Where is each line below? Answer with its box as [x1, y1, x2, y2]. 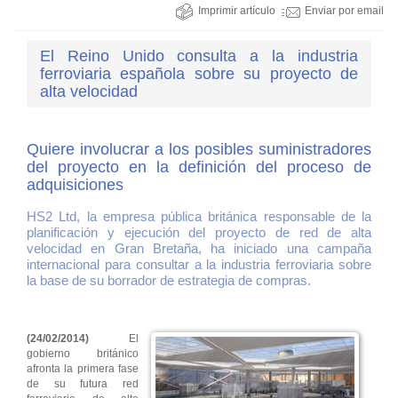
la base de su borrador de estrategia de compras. [27, 273, 311, 289]
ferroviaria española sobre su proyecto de [40, 65, 358, 84]
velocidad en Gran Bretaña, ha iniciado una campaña [27, 241, 371, 257]
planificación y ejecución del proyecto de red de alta [27, 225, 371, 241]
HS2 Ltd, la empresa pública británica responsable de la [27, 209, 371, 225]
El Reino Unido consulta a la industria [40, 47, 358, 66]
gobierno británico [27, 347, 139, 361]
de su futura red [27, 378, 139, 391]
